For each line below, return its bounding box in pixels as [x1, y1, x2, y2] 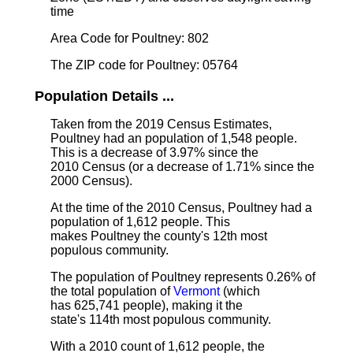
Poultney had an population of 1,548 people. [50, 132, 297, 145]
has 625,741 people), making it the [50, 299, 243, 312]
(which [220, 284, 260, 298]
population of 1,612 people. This [50, 215, 230, 229]
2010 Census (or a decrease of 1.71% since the [50, 160, 314, 173]
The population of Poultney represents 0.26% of [50, 270, 315, 284]
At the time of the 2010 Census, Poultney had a [50, 201, 312, 214]
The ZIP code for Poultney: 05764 [50, 58, 238, 72]
